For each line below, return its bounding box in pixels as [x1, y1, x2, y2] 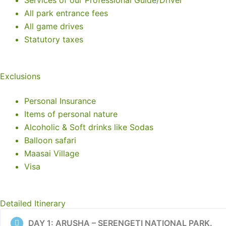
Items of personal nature [24, 109, 118, 119]
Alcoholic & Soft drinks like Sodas [24, 122, 153, 132]
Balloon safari [24, 135, 76, 145]
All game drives [24, 21, 83, 31]
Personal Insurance [24, 96, 96, 106]
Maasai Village [24, 148, 79, 158]
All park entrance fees [24, 8, 108, 18]
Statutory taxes [24, 34, 83, 44]
